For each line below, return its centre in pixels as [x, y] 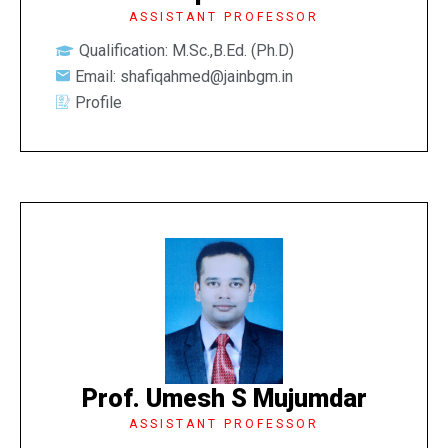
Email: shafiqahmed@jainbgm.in [184, 76]
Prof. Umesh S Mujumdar [224, 398]
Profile [98, 102]
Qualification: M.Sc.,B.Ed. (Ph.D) [186, 50]
